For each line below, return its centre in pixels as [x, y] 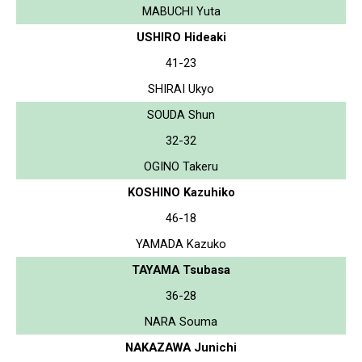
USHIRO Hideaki [181, 37]
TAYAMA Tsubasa [181, 269]
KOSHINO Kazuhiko [181, 192]
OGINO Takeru [181, 166]
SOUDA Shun [181, 114]
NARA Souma [181, 321]
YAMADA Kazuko [181, 244]
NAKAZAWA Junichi [181, 347]
